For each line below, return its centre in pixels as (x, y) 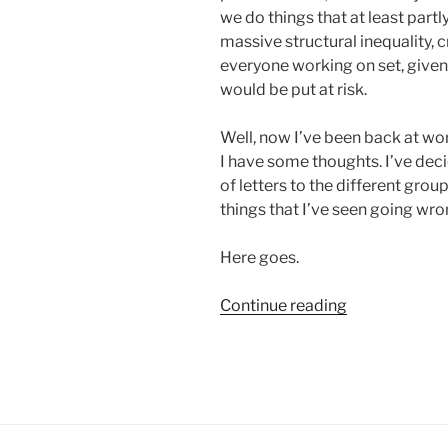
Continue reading (283, 305)
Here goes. (259, 257)
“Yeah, (368, 304)
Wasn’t (372, 352)
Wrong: (373, 376)
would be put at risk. (293, 89)
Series (369, 424)
